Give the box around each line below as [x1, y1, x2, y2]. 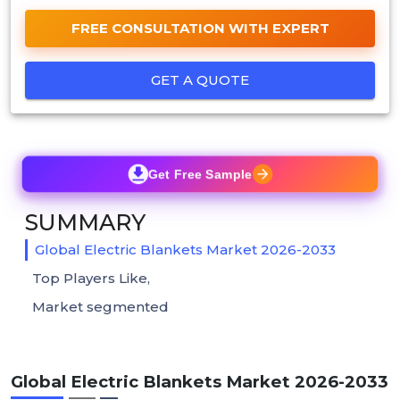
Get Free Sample [148, 166, 252, 181]
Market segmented [32, 297, 169, 315]
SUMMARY [25, 208, 146, 236]
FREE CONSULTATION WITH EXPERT [71, 19, 329, 37]
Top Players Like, [32, 269, 150, 287]
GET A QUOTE [151, 71, 249, 88]
